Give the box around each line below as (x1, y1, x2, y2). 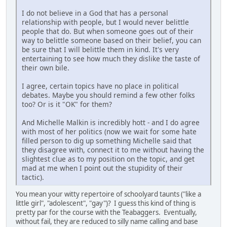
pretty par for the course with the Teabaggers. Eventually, (16, 207, 197, 217)
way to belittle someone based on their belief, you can (22, 35, 201, 45)
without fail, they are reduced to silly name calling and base (16, 216, 198, 226)
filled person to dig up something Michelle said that (22, 135, 192, 145)
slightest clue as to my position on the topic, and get (22, 154, 195, 164)
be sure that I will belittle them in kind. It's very (22, 44, 179, 54)
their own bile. (22, 62, 69, 72)
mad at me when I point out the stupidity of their (22, 163, 183, 173)
